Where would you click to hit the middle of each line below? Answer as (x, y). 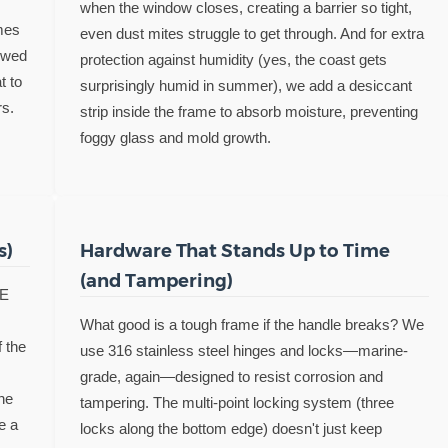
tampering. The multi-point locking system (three (236, 402)
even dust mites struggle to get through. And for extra (251, 33)
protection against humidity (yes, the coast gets (233, 59)
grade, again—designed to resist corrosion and (231, 376)
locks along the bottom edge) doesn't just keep (230, 428)
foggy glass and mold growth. (175, 137)
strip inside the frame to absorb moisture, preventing (248, 111)
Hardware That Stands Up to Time (234, 250)
